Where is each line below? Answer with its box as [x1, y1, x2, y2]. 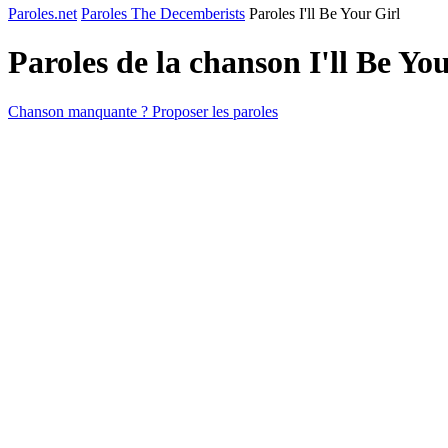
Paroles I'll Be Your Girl [249, 5, 400, 22]
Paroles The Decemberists [81, 5, 245, 22]
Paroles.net [8, 5, 77, 22]
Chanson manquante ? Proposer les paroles [8, 102, 278, 120]
